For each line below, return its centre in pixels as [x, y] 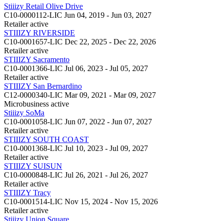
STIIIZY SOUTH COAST [46, 139]
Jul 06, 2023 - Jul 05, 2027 [106, 68]
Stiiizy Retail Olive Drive [43, 6]
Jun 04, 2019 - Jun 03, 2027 [108, 15]
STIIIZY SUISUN [33, 166]
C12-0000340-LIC [33, 95]
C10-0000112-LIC [33, 15]
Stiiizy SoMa [24, 112]
